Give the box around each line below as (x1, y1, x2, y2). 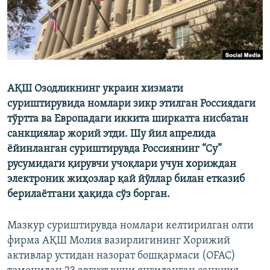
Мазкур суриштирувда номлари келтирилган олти (7, 220, 254, 232)
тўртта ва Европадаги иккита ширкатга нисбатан (7, 113, 248, 125)
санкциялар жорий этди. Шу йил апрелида (7, 128, 216, 140)
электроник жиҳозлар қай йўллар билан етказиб (7, 174, 245, 186)
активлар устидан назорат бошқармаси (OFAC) (7, 250, 236, 262)
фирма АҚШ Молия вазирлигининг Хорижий (7, 235, 230, 247)
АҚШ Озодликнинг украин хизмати (7, 83, 183, 95)
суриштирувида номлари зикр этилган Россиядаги (7, 98, 256, 110)
